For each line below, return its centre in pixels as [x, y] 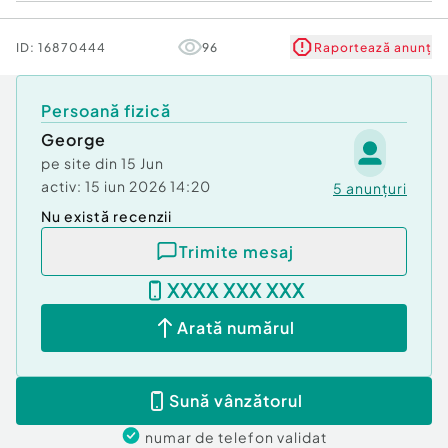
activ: [61, 186]
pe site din [81, 163]
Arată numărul [236, 328]
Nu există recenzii [106, 216]
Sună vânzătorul [236, 401]
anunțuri [376, 188]
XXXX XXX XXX [236, 290]
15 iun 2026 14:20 [148, 186]
